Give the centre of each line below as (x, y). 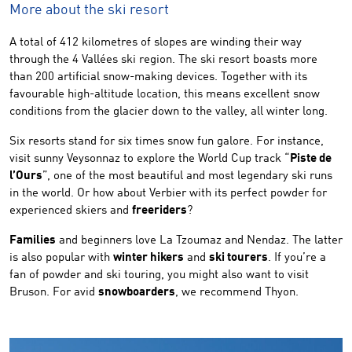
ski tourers (238, 258)
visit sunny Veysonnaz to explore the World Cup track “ (150, 159)
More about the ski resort (89, 10)
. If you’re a (297, 258)
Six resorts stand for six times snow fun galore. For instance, (167, 142)
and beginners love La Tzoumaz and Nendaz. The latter (199, 241)
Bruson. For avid (54, 293)
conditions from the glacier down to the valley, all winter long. (169, 112)
